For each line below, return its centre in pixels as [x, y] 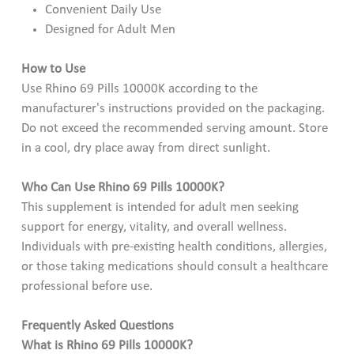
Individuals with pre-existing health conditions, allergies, [174, 247]
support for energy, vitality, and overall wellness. [154, 227]
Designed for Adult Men [111, 29]
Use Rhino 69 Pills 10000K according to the [139, 88]
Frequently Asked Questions [97, 326]
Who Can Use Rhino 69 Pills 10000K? [122, 187]
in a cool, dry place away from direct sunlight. [145, 148]
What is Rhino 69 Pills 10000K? [107, 345]
